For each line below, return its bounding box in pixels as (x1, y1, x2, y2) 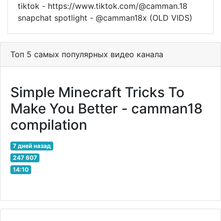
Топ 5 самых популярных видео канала (10, 49, 163, 60)
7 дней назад (12, 142, 51, 150)
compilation (10, 116, 87, 134)
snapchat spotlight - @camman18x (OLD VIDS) (18, 13, 192, 23)
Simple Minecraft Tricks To (10, 84, 184, 101)
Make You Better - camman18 (10, 100, 203, 117)
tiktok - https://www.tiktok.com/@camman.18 (18, 1, 187, 11)
